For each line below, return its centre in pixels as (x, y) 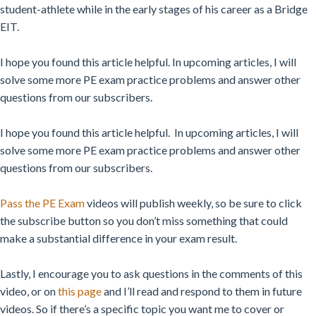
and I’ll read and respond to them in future (202, 291)
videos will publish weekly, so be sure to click (193, 202)
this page (80, 291)
